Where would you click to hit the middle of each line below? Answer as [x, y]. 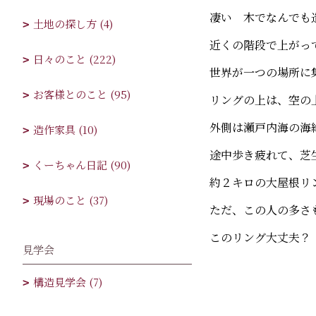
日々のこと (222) [74, 59]
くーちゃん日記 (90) [82, 165]
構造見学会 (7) [68, 282]
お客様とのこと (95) [82, 94]
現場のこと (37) [71, 200]
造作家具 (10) [65, 129]
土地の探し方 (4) [73, 24]
